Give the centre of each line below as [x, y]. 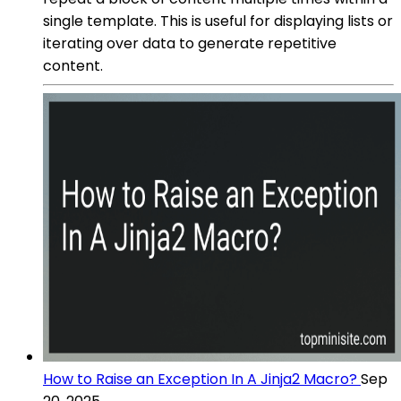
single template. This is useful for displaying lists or [218, 21]
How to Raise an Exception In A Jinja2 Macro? [200, 379]
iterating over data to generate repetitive [190, 43]
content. [73, 65]
